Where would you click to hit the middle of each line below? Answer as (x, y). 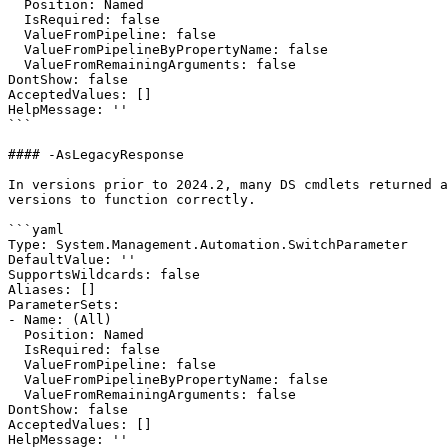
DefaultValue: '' (72, 259)
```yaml (36, 229)
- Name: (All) (60, 319)
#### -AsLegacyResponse (96, 154)
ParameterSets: (64, 304)
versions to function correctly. (132, 199)
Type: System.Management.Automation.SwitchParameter (208, 244)
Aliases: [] (52, 289)
